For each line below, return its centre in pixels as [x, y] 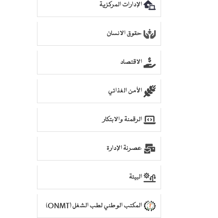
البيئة [136, 177]
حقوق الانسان [124, 34]
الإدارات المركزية [121, 5]
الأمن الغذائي [125, 91]
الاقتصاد [131, 63]
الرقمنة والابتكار [122, 120]
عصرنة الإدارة [124, 149]
